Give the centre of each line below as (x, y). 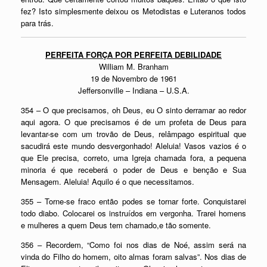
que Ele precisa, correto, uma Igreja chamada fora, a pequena (133, 158)
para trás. (37, 23)
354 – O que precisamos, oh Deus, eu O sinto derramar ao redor (133, 110)
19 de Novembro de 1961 (133, 78)
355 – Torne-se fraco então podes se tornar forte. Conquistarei (133, 201)
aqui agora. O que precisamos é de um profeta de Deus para (133, 122)
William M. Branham (133, 66)
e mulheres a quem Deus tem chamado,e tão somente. (116, 225)
